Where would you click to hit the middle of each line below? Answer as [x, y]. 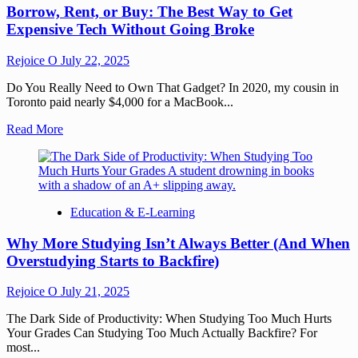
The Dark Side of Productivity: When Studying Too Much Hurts [169, 319]
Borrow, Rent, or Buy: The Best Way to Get [149, 12]
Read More [35, 129]
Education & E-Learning [133, 212]
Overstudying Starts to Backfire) [113, 261]
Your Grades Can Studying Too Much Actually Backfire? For [162, 333]
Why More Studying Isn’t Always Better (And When [178, 243]
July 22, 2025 [95, 60]
